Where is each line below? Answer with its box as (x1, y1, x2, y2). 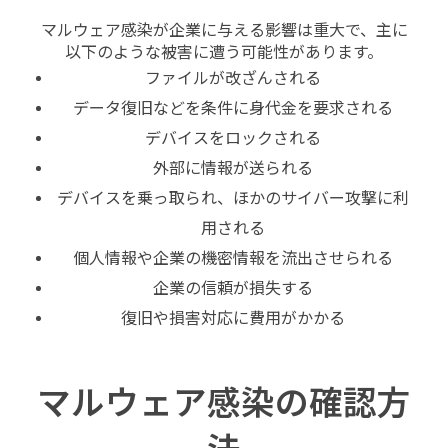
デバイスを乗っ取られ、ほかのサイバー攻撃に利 (56, 189, 409, 209)
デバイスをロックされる (144, 129, 321, 149)
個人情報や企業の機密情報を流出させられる (72, 249, 393, 269)
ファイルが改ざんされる (144, 69, 321, 89)
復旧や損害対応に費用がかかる (120, 309, 345, 329)
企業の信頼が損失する (152, 279, 313, 299)
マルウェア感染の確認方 (37, 382, 411, 424)
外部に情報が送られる (152, 159, 313, 179)
